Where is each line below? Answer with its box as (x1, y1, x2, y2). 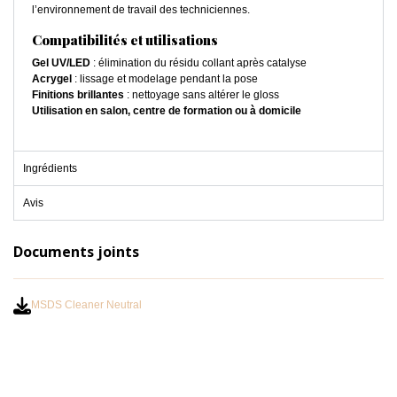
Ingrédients (23, 161, 77, 175)
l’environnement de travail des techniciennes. (32, 3, 250, 16)
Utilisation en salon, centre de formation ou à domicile (32, 104, 301, 117)
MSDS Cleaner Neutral (31, 298, 142, 311)
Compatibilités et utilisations (32, 30, 218, 49)
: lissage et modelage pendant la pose (72, 72, 258, 85)
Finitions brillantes (32, 88, 124, 101)
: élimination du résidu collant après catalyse (90, 56, 307, 69)
